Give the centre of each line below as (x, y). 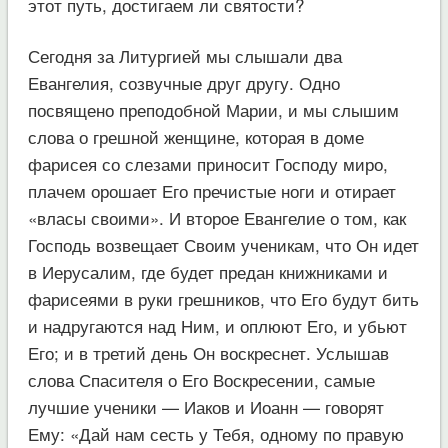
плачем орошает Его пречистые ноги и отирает (211, 190)
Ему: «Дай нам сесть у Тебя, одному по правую (215, 433)
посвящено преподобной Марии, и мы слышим (213, 109)
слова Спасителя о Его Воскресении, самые (201, 379)
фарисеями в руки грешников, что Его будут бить (223, 298)
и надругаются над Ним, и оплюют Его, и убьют (217, 325)
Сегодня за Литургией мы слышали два (184, 55)
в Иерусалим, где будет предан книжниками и (207, 271)
